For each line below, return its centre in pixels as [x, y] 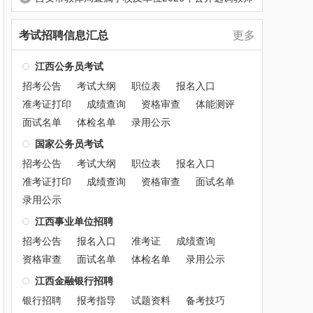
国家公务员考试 [69, 144]
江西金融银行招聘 [74, 281]
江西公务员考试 [69, 66]
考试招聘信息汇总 [64, 35]
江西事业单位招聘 [74, 221]
